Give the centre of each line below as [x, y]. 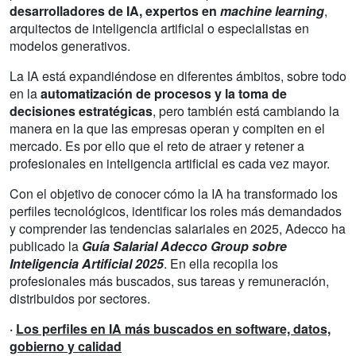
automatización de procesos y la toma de [164, 93]
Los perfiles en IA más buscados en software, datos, [173, 328]
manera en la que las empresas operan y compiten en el [167, 128]
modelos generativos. [70, 45]
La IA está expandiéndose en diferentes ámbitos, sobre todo [178, 75]
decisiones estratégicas [81, 110]
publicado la [46, 246]
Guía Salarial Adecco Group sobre [184, 246]
